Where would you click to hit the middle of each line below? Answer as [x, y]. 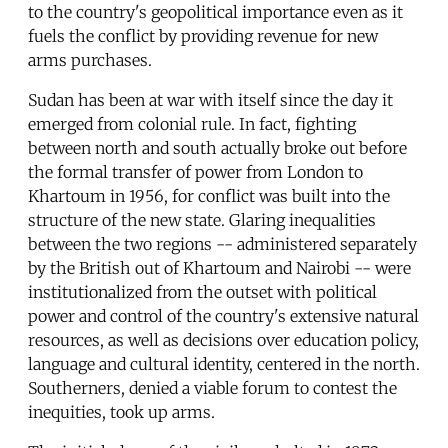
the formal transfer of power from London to [195, 172]
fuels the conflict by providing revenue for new [203, 36]
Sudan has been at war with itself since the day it [210, 100]
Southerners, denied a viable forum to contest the [212, 388]
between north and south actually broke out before [217, 148]
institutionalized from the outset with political [202, 292]
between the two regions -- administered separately [222, 244]
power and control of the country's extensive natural [223, 316]
